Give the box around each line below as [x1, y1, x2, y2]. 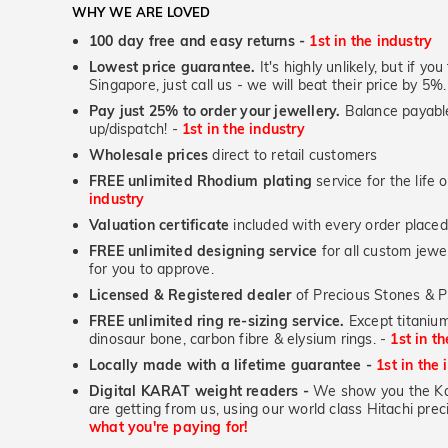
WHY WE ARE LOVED [72, 4, 210, 20]
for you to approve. [89, 260, 214, 278]
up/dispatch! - [89, 120, 182, 138]
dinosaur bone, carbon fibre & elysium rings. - [89, 330, 391, 348]
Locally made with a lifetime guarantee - [89, 356, 377, 374]
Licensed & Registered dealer [89, 286, 292, 304]
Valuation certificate [89, 216, 230, 234]
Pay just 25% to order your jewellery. [89, 102, 341, 120]
